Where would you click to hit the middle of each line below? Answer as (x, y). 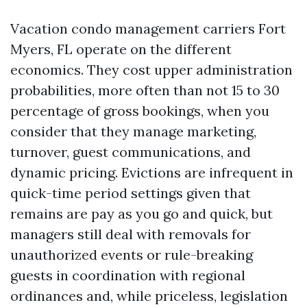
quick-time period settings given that (131, 193)
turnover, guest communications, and (131, 152)
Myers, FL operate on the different (121, 49)
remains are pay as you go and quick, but (142, 213)
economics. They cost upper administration (151, 70)
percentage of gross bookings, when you (140, 111)
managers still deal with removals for (131, 234)
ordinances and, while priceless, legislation (149, 296)
